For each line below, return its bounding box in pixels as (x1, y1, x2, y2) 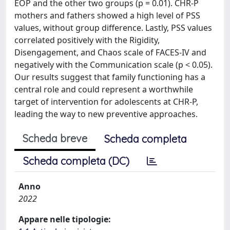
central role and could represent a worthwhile (14, 84, 193, 95)
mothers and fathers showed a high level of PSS (14, 10, 200, 21)
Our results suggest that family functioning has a (14, 71, 205, 83)
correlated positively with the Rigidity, (14, 34, 160, 46)
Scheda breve (23, 132, 87, 145)
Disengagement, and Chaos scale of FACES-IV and (14, 47, 206, 58)
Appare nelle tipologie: (18, 214, 111, 225)
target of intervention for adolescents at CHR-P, (14, 96, 198, 107)
